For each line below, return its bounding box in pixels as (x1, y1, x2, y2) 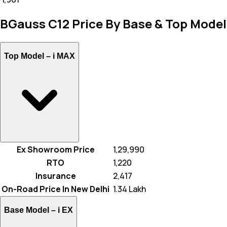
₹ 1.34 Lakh (111, 183, 146, 195)
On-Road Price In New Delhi (2, 183, 109, 195)
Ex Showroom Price (16, 144, 95, 156)
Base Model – (4, 206, 58, 215)
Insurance (35, 170, 76, 182)
